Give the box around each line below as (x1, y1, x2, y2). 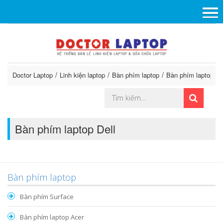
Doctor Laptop (12, 70, 53, 80)
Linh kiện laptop (60, 70, 105, 80)
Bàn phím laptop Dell (15, 121, 115, 137)
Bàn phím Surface (20, 192, 74, 202)
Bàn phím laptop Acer (20, 213, 84, 222)
